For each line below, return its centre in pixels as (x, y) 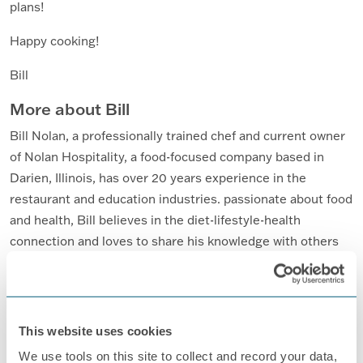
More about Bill (70, 109)
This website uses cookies (96, 331)
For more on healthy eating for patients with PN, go (160, 297)
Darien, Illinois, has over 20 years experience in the (158, 178)
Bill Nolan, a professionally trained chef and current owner (177, 136)
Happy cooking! (54, 41)
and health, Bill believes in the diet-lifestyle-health (155, 220)
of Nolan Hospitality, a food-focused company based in (167, 157)
